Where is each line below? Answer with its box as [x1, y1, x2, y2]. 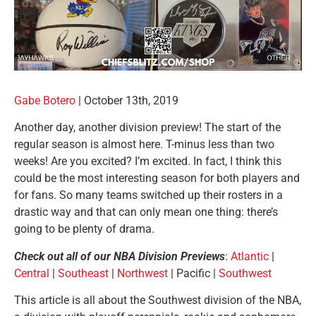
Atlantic [231, 249, 269, 263]
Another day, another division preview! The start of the [14, 121, 281, 135]
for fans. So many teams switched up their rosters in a [14, 188, 283, 202]
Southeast [58, 266, 109, 280]
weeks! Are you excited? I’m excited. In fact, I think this [14, 154, 281, 169]
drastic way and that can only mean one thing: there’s [14, 205, 278, 219]
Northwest [117, 266, 168, 280]
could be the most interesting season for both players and [14, 171, 300, 186]
